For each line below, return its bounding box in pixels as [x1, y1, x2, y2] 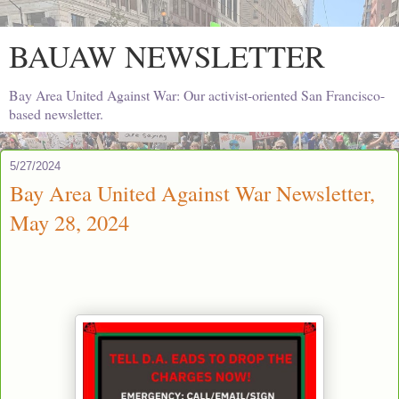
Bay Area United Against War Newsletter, [10, 178, 375, 208]
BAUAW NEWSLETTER [9, 36, 325, 77]
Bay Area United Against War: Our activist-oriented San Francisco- [9, 85, 385, 104]
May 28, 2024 [10, 208, 129, 237]
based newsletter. [9, 104, 103, 123]
